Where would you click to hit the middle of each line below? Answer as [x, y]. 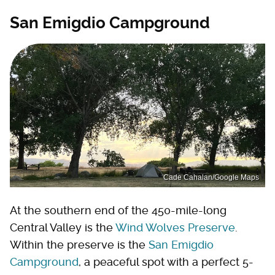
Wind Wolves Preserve [175, 227]
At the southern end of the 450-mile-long [118, 210]
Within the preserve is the [79, 244]
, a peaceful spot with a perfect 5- [166, 261]
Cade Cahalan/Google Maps [211, 177]
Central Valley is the [63, 227]
